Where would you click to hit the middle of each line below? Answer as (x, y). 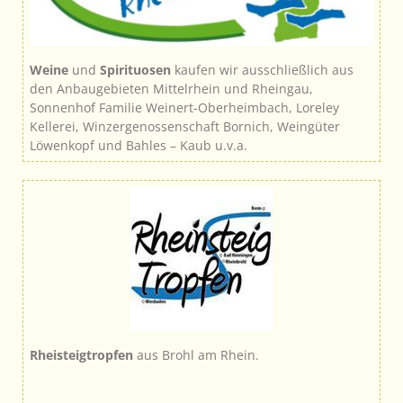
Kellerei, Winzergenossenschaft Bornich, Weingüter (185, 126)
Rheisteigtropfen (81, 354)
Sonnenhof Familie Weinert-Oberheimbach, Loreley (184, 107)
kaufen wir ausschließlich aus (262, 69)
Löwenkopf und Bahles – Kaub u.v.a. (139, 145)
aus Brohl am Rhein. (196, 354)
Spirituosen (135, 69)
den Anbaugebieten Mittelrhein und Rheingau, (171, 88)
